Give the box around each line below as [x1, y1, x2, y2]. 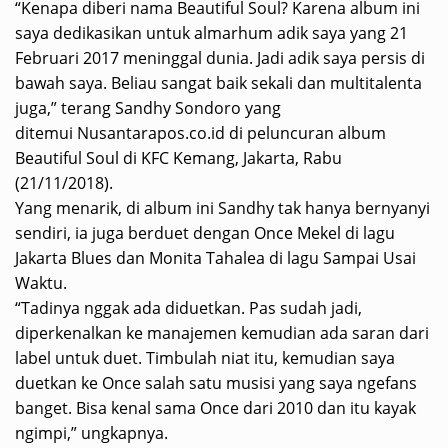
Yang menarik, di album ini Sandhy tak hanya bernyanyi [15, 197, 430, 219]
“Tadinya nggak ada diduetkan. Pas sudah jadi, [15, 297, 362, 319]
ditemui [15, 122, 77, 144]
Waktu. [15, 272, 67, 294]
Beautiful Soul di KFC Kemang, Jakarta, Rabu [15, 147, 342, 169]
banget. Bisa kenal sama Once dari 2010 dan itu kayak [15, 397, 416, 419]
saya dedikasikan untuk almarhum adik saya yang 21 [15, 22, 408, 44]
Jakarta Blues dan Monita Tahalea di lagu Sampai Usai [15, 247, 416, 269]
